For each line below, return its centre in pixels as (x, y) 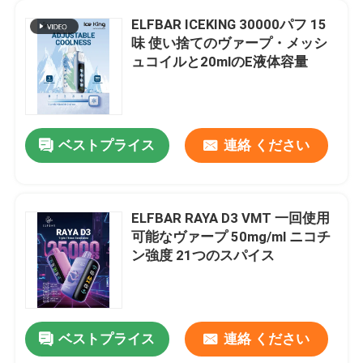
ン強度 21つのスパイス (203, 255)
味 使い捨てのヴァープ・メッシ (230, 43)
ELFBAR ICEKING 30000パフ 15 (229, 24)
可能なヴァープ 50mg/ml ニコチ (231, 236)
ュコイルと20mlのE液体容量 (220, 61)
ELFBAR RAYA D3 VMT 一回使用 (231, 218)
